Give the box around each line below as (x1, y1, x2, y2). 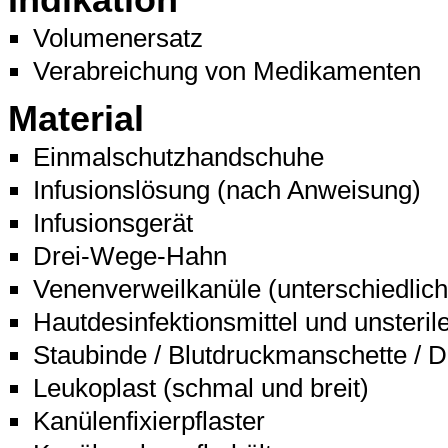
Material (8, 99, 144, 139)
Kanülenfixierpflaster (33, 406, 265, 436)
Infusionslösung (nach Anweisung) (33, 175, 421, 205)
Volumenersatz (33, 23, 203, 53)
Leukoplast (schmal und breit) (33, 373, 369, 403)
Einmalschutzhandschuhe (33, 142, 324, 172)
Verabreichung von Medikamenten (33, 56, 421, 86)
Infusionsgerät (33, 208, 193, 238)
